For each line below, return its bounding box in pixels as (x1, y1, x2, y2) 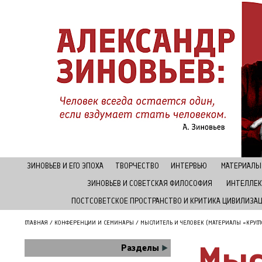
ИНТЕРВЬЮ (171, 161, 207, 170)
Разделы (121, 242, 159, 253)
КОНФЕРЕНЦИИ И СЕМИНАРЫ (54, 219, 134, 226)
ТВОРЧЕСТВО (115, 161, 159, 170)
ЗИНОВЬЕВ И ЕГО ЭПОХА (27, 161, 104, 170)
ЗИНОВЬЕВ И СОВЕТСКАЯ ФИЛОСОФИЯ (87, 179, 212, 188)
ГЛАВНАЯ (25, 219, 48, 226)
